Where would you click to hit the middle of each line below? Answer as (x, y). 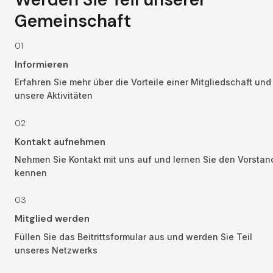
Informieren (41, 65)
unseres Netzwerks (56, 250)
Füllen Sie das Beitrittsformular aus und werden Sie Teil (133, 236)
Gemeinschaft (73, 21)
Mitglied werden (52, 219)
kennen (31, 173)
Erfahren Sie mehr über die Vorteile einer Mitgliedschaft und (143, 82)
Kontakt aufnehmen (60, 142)
